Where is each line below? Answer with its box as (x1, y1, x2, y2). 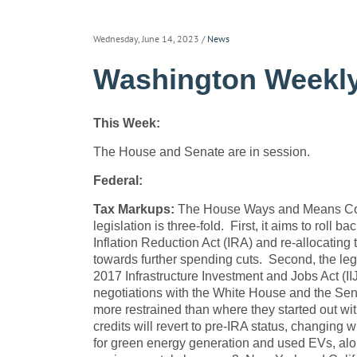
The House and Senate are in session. (93, 145, 310, 159)
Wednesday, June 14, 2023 (93, 33, 199, 45)
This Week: (93, 116, 160, 130)
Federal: (93, 174, 143, 187)
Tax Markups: (93, 202, 178, 216)
